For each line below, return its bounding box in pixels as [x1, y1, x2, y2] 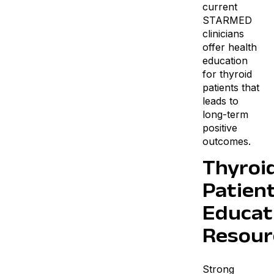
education [202, 54, 248, 67]
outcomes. [202, 135, 251, 147]
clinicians [202, 28, 244, 40]
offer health [202, 41, 257, 53]
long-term [202, 108, 248, 120]
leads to [202, 95, 239, 107]
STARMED [202, 14, 252, 26]
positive [202, 122, 237, 134]
